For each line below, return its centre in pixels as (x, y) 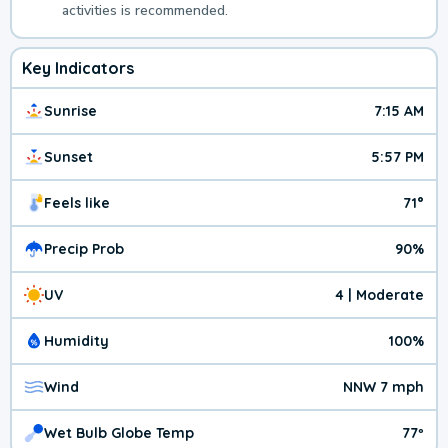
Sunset (68, 157)
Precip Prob (84, 249)
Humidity (76, 341)
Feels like (77, 203)
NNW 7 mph (383, 387)
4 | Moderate (379, 295)
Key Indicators (78, 68)
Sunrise (70, 111)
